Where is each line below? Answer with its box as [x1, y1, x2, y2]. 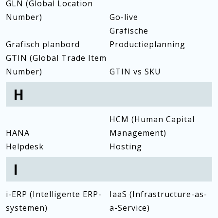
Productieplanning [109, 39, 185, 50]
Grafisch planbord [6, 39, 80, 50]
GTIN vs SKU [109, 66, 161, 77]
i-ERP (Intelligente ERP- [6, 189, 102, 200]
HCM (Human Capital [109, 114, 195, 125]
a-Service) [109, 202, 150, 213]
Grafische [109, 25, 148, 36]
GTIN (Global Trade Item [6, 53, 107, 63]
